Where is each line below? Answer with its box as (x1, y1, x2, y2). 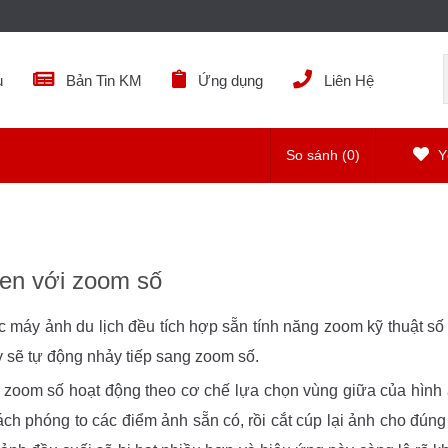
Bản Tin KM (66, 72, 142, 89)
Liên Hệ (324, 72, 374, 89)
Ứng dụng (198, 72, 263, 89)
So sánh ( (286, 147, 347, 163)
